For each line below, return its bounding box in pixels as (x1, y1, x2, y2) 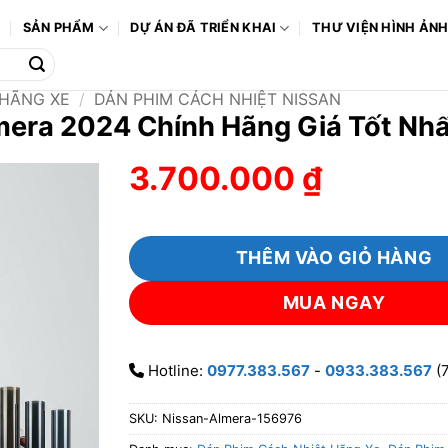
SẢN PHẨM (22, 20, 95, 36)
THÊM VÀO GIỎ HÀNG (235, 247, 433, 269)
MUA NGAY (282, 292, 386, 314)
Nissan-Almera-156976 (162, 410, 302, 426)
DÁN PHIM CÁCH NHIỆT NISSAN (93, 89, 341, 109)
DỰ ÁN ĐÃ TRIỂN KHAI (130, 20, 277, 36)
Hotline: (144, 361, 207, 381)
